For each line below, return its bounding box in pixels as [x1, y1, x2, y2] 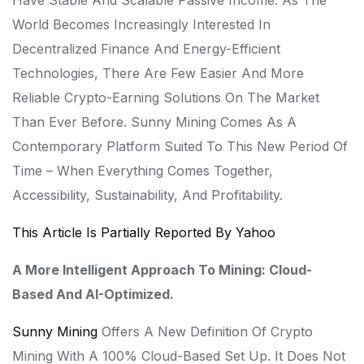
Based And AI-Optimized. [12, 286, 174, 302]
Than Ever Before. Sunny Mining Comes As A [12, 114, 297, 130]
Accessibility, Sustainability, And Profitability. [12, 187, 283, 203]
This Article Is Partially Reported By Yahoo [12, 224, 275, 240]
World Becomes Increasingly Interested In [12, 16, 271, 32]
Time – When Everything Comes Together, [12, 162, 273, 179]
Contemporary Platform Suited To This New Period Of [12, 138, 348, 154]
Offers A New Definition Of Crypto [97, 323, 313, 340]
